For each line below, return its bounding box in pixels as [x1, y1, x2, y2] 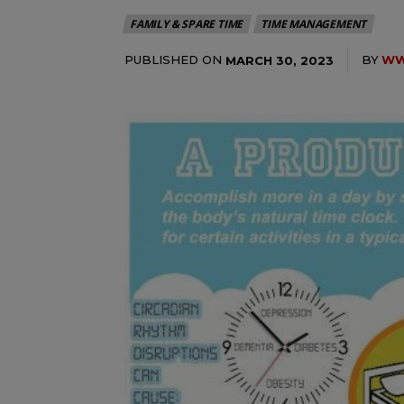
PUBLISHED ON [124, 52, 222, 67]
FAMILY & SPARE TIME [130, 16, 243, 32]
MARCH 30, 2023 [225, 52, 334, 68]
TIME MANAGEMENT [261, 16, 367, 32]
